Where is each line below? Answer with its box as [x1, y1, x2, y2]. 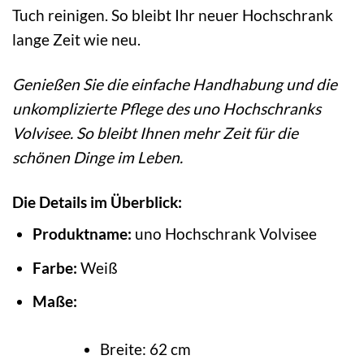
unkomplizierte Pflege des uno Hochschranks [12, 98, 321, 118]
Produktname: [32, 224, 132, 244]
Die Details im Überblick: [12, 192, 182, 211]
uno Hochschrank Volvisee [131, 224, 317, 244]
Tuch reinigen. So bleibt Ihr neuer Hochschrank [12, 5, 333, 24]
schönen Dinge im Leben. [12, 147, 183, 167]
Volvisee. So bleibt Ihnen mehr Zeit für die [12, 123, 298, 142]
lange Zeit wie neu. [12, 29, 141, 49]
